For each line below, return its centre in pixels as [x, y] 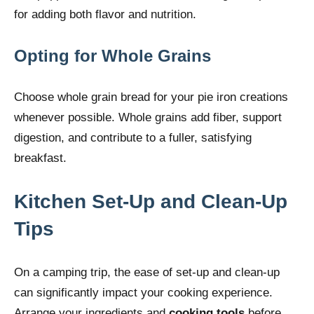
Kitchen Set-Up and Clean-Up [151, 201]
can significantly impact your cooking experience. [143, 292]
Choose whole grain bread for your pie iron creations [151, 97]
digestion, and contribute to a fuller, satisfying [133, 137]
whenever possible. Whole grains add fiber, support [148, 117]
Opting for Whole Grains [112, 55]
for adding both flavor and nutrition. [105, 14]
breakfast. [40, 158]
